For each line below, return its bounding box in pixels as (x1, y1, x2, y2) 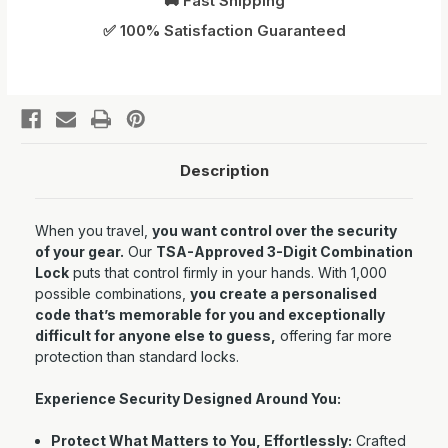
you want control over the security (152, 222, 397, 240)
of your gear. (35, 243, 124, 261)
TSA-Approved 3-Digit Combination (156, 243, 413, 261)
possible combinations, (35, 285, 190, 303)
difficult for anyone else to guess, (35, 327, 276, 345)
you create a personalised (190, 285, 377, 303)
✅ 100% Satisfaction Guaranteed (102, 21, 346, 41)
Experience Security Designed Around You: (35, 390, 341, 408)
